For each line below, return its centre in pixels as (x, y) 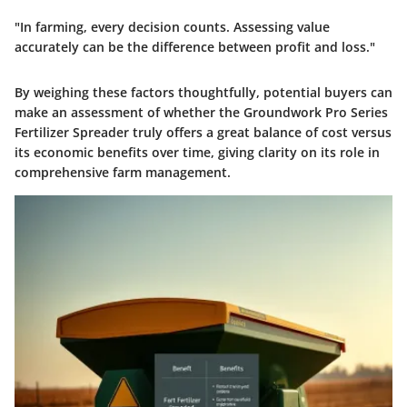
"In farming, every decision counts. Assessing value (172, 26)
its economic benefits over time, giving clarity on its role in (197, 152)
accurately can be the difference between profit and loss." (195, 46)
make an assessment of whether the (129, 112)
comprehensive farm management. (123, 172)
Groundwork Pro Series (316, 112)
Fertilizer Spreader (72, 132)
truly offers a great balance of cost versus (260, 132)
